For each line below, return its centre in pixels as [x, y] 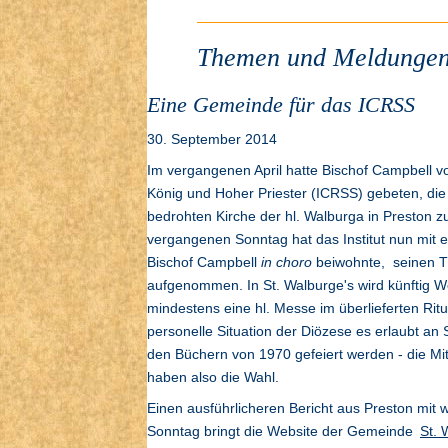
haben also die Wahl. [213, 377]
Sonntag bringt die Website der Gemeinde [282, 431]
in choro [286, 262]
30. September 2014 [212, 139]
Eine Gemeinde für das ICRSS [281, 105]
